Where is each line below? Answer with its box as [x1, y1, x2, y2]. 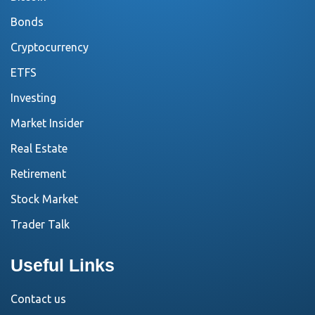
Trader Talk [11, 218, 70, 231]
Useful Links [11, 255, 115, 275]
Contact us [11, 292, 66, 305]
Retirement [11, 167, 66, 180]
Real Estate [11, 142, 67, 155]
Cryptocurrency [11, 41, 89, 53]
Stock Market [11, 193, 78, 205]
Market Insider [11, 117, 84, 129]
